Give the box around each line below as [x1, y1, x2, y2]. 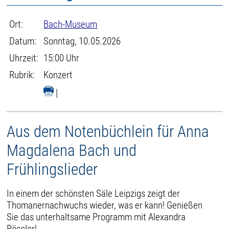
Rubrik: [9, 69, 35, 81]
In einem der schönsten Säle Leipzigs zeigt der [7, 187, 180, 199]
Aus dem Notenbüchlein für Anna [7, 122, 210, 141]
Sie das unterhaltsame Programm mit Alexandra [7, 211, 186, 223]
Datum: [9, 35, 37, 47]
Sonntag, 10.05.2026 [43, 35, 121, 47]
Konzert [43, 69, 73, 81]
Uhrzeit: [9, 52, 39, 64]
